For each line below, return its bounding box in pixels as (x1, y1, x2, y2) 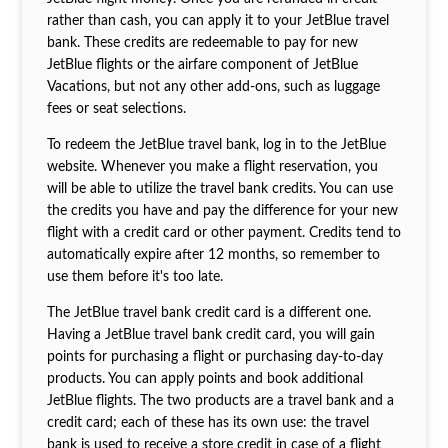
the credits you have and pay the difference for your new (46, 204, 398, 219)
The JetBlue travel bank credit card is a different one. (46, 306, 371, 321)
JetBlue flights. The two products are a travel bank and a (46, 394, 394, 409)
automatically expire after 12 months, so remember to (46, 248, 380, 263)
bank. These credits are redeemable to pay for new (46, 36, 358, 51)
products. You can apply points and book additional (46, 372, 363, 387)
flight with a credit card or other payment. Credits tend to (46, 226, 401, 241)
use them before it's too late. (46, 270, 223, 285)
